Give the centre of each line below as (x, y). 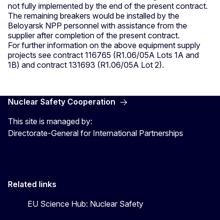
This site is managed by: (50, 121)
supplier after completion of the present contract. (94, 35)
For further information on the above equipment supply (104, 45)
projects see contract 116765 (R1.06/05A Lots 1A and (103, 55)
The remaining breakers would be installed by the (94, 15)
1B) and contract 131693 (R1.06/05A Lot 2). (86, 65)
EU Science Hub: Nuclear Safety (85, 204)
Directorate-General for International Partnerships (96, 133)
